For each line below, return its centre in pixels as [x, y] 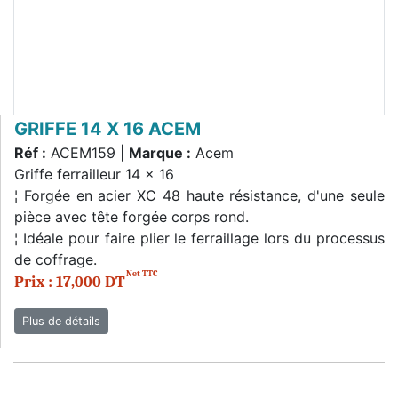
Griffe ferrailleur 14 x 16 [94, 174]
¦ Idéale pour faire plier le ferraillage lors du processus [199, 238]
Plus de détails [61, 321]
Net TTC [142, 274]
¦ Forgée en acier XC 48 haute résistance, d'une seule [199, 195]
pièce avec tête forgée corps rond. [131, 217]
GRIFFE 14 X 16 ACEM [107, 129]
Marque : [160, 153]
